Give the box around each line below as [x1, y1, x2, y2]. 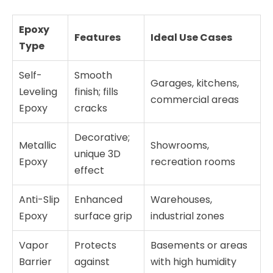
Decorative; [74, 130, 130, 144]
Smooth [74, 68, 112, 82]
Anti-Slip [19, 192, 60, 207]
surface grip [74, 208, 132, 223]
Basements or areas [151, 238, 247, 252]
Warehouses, [151, 192, 212, 207]
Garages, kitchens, [151, 76, 239, 90]
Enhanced [74, 192, 122, 207]
